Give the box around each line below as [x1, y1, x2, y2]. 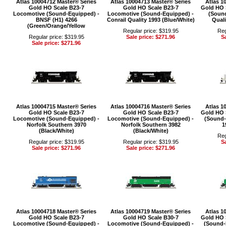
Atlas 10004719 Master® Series [110, 208, 191, 214]
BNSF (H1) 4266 [35, 17, 77, 23]
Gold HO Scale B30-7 [123, 214, 179, 220]
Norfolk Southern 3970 [26, 122, 86, 128]
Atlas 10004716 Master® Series [110, 103, 191, 109]
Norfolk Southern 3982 [121, 122, 181, 128]
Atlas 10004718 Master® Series [16, 208, 96, 214]
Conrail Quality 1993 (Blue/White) [106, 17, 195, 23]
